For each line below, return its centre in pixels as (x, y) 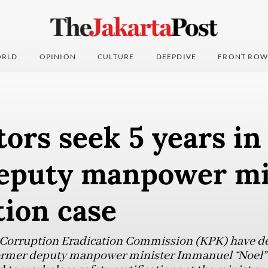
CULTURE (116, 57)
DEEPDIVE (176, 57)
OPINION (58, 57)
